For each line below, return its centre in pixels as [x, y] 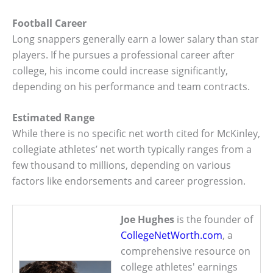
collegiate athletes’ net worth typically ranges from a [132, 150]
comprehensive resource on [186, 251]
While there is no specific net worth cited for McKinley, [136, 134]
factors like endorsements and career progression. [129, 181]
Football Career [49, 23]
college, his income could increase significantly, [120, 70]
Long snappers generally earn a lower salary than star [136, 39]
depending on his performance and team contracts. [131, 86]
